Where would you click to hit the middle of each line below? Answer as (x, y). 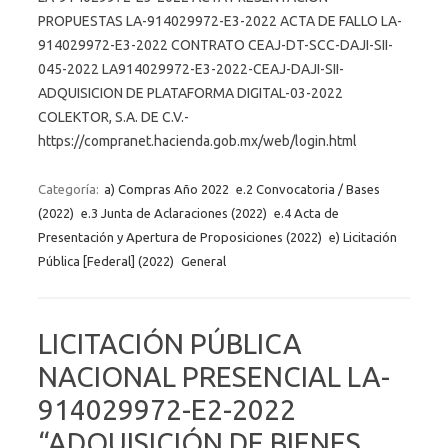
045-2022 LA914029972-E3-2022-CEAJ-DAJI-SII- (191, 68)
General (203, 260)
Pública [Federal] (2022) (106, 260)
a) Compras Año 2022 (166, 188)
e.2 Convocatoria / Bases (308, 188)
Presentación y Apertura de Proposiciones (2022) (180, 236)
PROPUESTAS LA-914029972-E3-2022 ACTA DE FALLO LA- (220, 20)
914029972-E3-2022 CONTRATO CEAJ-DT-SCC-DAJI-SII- (215, 44)
